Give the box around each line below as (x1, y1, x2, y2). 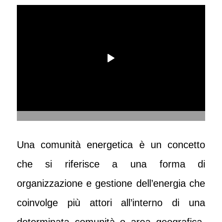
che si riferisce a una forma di (16, 159, 206, 170)
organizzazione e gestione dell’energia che (16, 178, 206, 189)
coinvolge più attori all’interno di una (16, 197, 206, 209)
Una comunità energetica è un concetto (16, 139, 206, 151)
